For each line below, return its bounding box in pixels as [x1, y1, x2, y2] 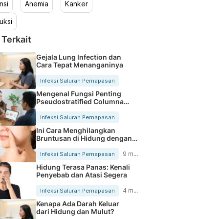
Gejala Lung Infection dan [36, 52, 121, 61]
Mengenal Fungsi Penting [36, 89, 121, 98]
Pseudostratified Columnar [36, 97, 127, 106]
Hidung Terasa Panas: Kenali [36, 162, 130, 171]
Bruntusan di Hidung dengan [36, 133, 132, 142]
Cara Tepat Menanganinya [36, 60, 123, 69]
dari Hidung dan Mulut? [36, 207, 114, 216]
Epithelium [36, 105, 72, 113]
